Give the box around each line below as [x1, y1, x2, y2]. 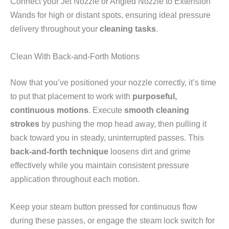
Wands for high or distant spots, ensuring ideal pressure [10, 10, 211, 20]
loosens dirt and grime [108, 147, 191, 156]
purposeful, [132, 91, 177, 101]
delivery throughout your [10, 24, 100, 34]
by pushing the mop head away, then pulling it [39, 119, 207, 129]
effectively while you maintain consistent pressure [10, 161, 189, 170]
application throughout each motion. [10, 174, 140, 184]
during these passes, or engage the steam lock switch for [10, 215, 215, 225]
